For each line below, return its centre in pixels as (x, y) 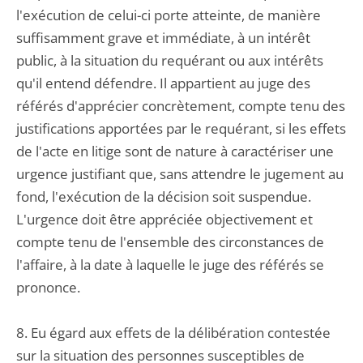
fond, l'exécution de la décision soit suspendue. (164, 196)
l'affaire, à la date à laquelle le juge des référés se (170, 265)
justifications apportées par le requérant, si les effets (181, 128)
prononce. (48, 287)
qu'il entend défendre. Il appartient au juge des (163, 83)
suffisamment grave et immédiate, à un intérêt (163, 38)
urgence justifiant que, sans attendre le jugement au (180, 174)
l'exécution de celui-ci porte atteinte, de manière (169, 15)
